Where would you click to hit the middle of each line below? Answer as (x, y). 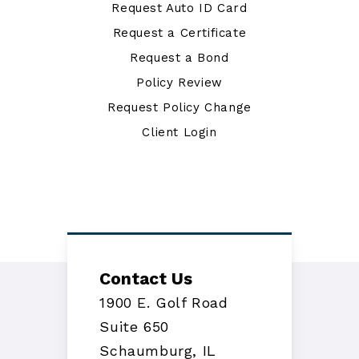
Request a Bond (179, 58)
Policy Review (179, 83)
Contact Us (146, 279)
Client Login (179, 133)
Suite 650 (134, 327)
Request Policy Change (179, 108)
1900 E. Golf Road (164, 303)
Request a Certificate (179, 33)
